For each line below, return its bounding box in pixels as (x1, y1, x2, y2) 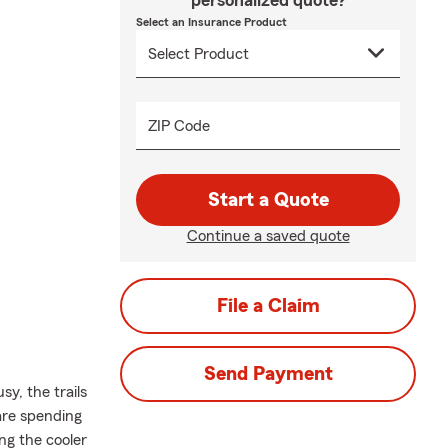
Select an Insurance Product (136, 16, 287, 28)
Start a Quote (207, 190, 329, 210)
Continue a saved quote (186, 228, 350, 244)
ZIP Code (148, 118, 210, 134)
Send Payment (203, 364, 333, 384)
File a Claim (216, 296, 320, 316)
